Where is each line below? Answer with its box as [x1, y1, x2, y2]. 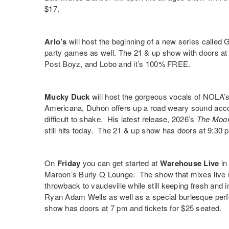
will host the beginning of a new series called [66, 36, 224, 47]
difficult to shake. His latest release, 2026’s [44, 113, 197, 125]
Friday [57, 157, 81, 169]
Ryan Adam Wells [44, 191, 107, 202]
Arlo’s [44, 36, 67, 48]
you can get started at [80, 157, 160, 169]
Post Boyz [44, 58, 81, 70]
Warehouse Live [159, 157, 219, 169]
